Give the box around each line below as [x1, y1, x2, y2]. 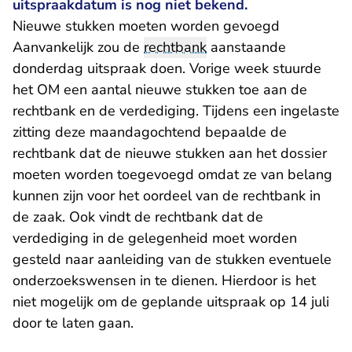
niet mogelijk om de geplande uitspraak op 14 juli [13, 292, 329, 311]
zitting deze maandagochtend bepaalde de [13, 123, 287, 141]
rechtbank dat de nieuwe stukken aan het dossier [13, 144, 327, 163]
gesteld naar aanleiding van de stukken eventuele [13, 250, 332, 269]
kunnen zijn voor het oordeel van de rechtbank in [13, 186, 321, 205]
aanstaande [207, 38, 286, 57]
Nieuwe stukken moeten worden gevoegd [13, 16, 280, 35]
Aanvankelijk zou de [13, 38, 144, 57]
